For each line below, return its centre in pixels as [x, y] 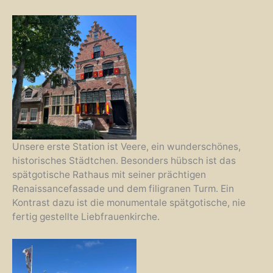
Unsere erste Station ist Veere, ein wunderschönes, [126, 147]
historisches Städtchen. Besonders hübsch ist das [124, 161]
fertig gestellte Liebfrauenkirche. [87, 217]
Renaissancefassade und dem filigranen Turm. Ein [123, 189]
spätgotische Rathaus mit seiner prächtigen [109, 175]
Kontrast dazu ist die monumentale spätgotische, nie [129, 203]
